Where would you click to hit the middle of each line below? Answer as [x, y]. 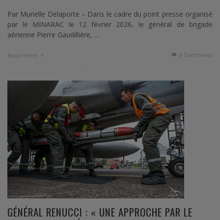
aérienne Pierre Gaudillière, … [54, 34]
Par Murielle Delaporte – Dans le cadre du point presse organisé [110, 14]
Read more [23, 55]
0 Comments [195, 55]
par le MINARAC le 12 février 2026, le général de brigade [110, 24]
